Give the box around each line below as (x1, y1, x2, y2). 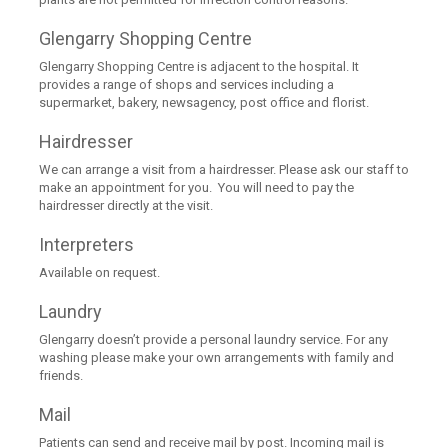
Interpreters (39, 234, 135, 256)
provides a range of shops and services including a (39, 77, 335, 93)
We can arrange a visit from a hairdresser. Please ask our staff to (39, 162, 410, 178)
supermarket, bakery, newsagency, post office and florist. (39, 95, 376, 111)
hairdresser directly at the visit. (39, 198, 214, 214)
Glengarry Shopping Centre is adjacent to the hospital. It (39, 59, 360, 75)
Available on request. (39, 265, 161, 281)
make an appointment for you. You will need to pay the (39, 180, 355, 196)
